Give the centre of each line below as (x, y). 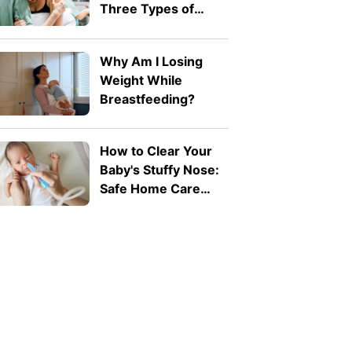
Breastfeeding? (147, 99)
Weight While (141, 80)
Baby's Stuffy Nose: (159, 170)
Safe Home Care (150, 189)
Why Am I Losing (151, 61)
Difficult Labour (147, 28)
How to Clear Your (156, 151)
